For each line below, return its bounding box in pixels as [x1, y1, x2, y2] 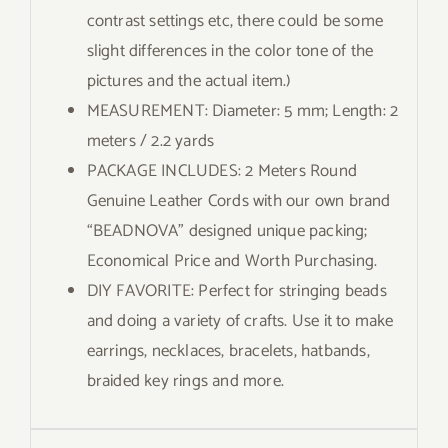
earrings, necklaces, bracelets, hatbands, [86, 336, 370, 365]
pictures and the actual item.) [86, 66, 292, 95]
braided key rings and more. [86, 366, 284, 395]
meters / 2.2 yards [86, 126, 215, 155]
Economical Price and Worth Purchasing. [86, 246, 378, 275]
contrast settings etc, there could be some [86, 6, 383, 35]
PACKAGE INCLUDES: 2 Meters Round [86, 156, 357, 185]
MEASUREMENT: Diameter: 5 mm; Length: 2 [86, 96, 399, 125]
